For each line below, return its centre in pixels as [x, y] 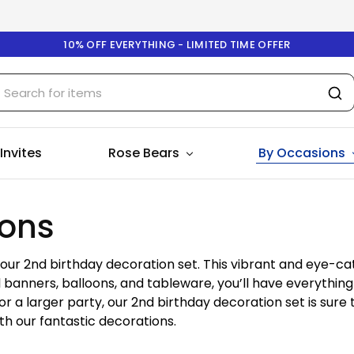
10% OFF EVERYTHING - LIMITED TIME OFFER [177, 44]
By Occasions [302, 153]
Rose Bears [143, 153]
